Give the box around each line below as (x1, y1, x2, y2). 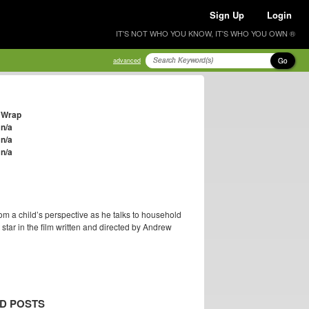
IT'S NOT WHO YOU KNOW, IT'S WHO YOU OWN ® (116, 28, 295, 39)
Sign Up (210, 8, 244, 21)
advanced (113, 56, 141, 65)
